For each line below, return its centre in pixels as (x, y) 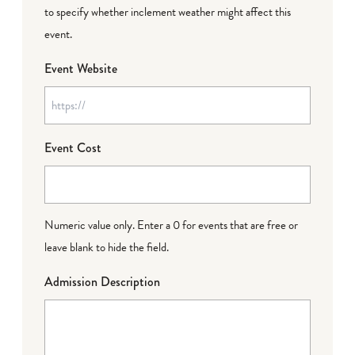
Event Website (81, 68)
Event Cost (73, 147)
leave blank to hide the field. (107, 247)
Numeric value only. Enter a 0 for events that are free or (171, 225)
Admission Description (102, 281)
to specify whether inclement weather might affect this (168, 11)
